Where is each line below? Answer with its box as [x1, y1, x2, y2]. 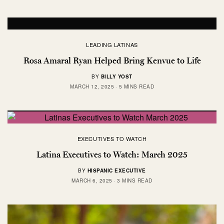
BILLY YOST [100, 73, 132, 80]
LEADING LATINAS [86, 40, 138, 49]
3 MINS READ [117, 177, 152, 184]
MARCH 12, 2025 [70, 83, 114, 90]
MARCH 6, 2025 [71, 177, 112, 184]
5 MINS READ [118, 83, 154, 90]
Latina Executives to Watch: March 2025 [36, 149, 187, 160]
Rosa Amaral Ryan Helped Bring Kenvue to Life [23, 55, 201, 66]
